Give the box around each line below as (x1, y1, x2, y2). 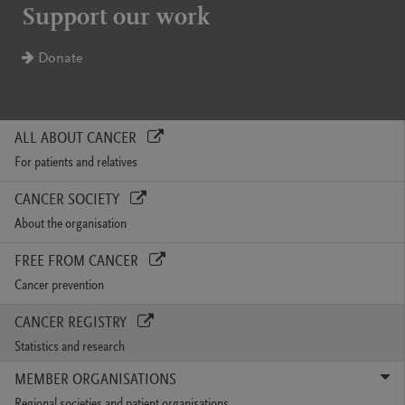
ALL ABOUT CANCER (14, 130, 140, 147)
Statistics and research (14, 339, 125, 354)
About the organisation (14, 216, 127, 231)
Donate (34, 51, 83, 66)
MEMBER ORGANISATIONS (14, 372, 176, 389)
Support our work (22, 5, 210, 31)
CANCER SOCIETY (14, 192, 123, 209)
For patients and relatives (14, 155, 137, 170)
